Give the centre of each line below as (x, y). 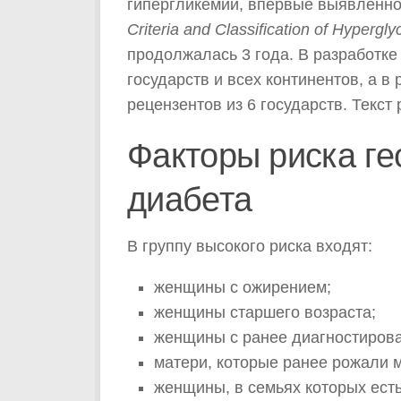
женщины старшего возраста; (265, 312)
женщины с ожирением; (243, 287)
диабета (190, 199)
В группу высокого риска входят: (250, 246)
